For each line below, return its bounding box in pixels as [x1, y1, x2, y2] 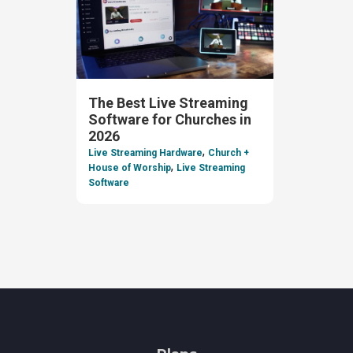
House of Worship [87, 162, 171, 174]
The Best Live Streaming [87, 94, 248, 111]
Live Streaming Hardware [87, 147, 203, 159]
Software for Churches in [87, 110, 251, 128]
